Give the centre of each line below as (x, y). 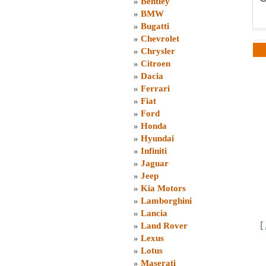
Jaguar (155, 163)
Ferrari (155, 88)
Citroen (156, 64)
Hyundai (157, 138)
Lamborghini (166, 201)
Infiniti (154, 151)
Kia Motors (163, 188)
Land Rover (164, 226)
